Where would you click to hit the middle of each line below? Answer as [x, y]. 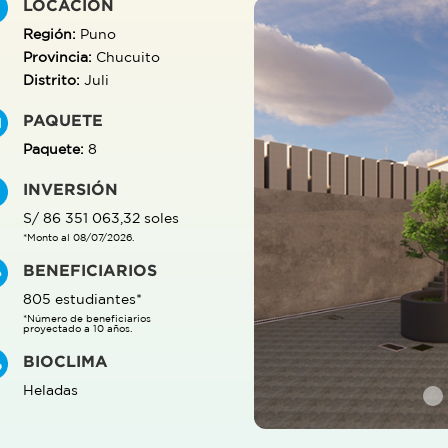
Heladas [50, 389]
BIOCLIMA [65, 360]
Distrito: [51, 79]
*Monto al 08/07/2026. [78, 236]
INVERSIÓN [70, 188]
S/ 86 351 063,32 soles [100, 217]
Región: [49, 33]
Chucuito [125, 56]
